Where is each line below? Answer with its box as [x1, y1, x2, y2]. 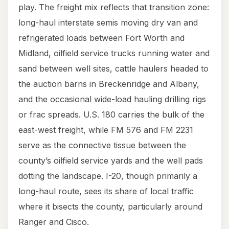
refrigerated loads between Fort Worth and [18, 33, 185, 43]
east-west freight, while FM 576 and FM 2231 [18, 125, 193, 135]
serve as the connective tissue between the [18, 140, 186, 151]
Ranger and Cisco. [18, 217, 89, 227]
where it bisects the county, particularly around [18, 201, 202, 212]
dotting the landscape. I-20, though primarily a [18, 171, 197, 181]
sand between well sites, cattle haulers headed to [18, 63, 209, 74]
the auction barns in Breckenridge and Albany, [18, 79, 199, 89]
